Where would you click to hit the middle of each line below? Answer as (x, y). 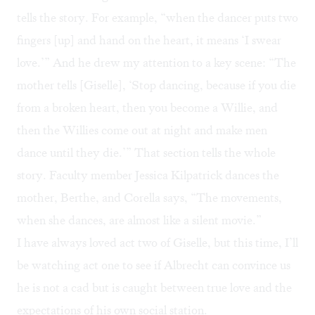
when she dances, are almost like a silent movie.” (139, 220)
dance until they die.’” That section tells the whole (146, 153)
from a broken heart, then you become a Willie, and (147, 108)
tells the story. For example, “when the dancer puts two (157, 18)
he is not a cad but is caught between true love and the (154, 288)
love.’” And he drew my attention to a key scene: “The (156, 63)
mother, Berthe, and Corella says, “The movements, (149, 198)
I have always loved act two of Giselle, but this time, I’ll (157, 243)
